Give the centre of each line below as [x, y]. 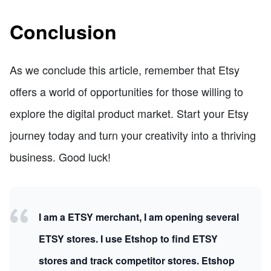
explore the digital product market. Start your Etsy [129, 113]
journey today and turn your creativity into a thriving [133, 135]
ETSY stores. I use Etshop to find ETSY [128, 239]
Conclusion [63, 31]
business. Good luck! [60, 157]
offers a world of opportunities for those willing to [126, 92]
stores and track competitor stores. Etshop [137, 261]
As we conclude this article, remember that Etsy [125, 70]
